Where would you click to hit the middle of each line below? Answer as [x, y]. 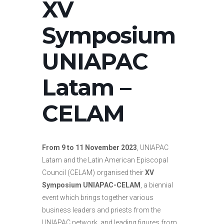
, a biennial [157, 185]
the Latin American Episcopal [122, 160]
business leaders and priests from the [101, 210]
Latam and [59, 160]
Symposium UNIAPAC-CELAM [91, 185]
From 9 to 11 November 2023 [89, 147]
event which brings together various [98, 197]
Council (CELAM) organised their [93, 172]
